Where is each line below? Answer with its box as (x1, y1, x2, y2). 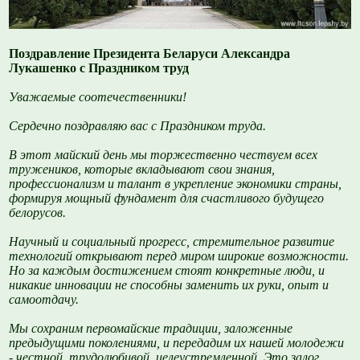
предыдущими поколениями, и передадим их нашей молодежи (9, 335, 345, 350)
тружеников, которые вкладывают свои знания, (9, 162, 276, 176)
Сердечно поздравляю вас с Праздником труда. (9, 118, 267, 133)
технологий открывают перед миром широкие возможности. (9, 248, 350, 263)
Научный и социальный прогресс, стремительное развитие (9, 234, 335, 248)
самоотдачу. (9, 292, 80, 306)
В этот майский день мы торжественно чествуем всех (9, 147, 318, 162)
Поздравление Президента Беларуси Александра (9, 46, 291, 60)
